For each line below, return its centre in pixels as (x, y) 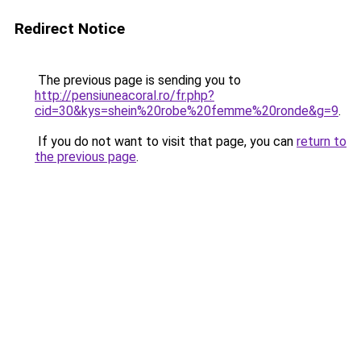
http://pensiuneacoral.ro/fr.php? (124, 95)
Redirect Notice (70, 29)
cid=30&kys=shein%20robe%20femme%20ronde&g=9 (187, 111)
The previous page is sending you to (138, 80)
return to (322, 141)
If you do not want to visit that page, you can (166, 141)
